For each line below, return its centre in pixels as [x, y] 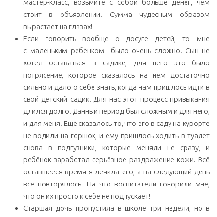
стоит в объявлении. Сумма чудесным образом [116, 15]
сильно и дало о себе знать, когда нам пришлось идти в [116, 87]
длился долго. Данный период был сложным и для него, [116, 111]
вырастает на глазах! [58, 27]
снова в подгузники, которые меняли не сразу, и [116, 148]
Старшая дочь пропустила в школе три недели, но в [116, 208]
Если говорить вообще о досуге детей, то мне [116, 39]
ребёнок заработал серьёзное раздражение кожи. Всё [116, 160]
